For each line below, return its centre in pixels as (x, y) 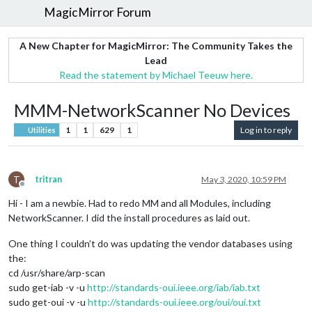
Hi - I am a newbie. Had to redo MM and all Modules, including (140, 203)
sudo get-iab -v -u (48, 287)
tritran (48, 179)
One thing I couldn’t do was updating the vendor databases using (150, 243)
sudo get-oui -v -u (48, 302)
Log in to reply (266, 130)
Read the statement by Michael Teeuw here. (156, 75)
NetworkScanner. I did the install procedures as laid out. (129, 217)
